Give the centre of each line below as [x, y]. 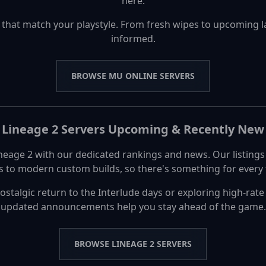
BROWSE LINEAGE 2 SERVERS [133, 244]
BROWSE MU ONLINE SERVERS [133, 76]
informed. [133, 39]
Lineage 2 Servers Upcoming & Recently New [133, 129]
